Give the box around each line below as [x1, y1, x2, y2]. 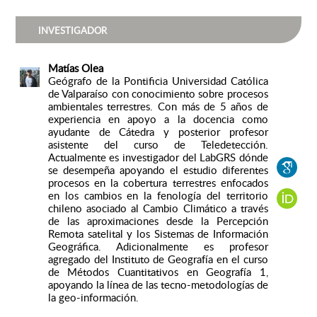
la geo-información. [47, 290, 139, 305]
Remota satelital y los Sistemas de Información [47, 226, 268, 241]
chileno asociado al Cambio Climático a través [47, 201, 268, 216]
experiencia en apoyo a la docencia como [47, 112, 268, 127]
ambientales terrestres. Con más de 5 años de [47, 99, 268, 114]
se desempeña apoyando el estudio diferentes [47, 163, 268, 178]
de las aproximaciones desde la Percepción [47, 214, 268, 229]
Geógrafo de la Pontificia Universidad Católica [47, 74, 268, 88]
